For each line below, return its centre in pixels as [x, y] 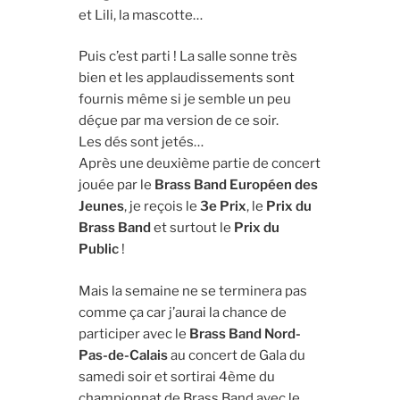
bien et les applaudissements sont [187, 78]
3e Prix [224, 207]
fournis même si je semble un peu [185, 100]
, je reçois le [162, 207]
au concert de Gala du [237, 355]
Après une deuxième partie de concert [200, 164]
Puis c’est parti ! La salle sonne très [188, 57]
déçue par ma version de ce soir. [179, 121]
